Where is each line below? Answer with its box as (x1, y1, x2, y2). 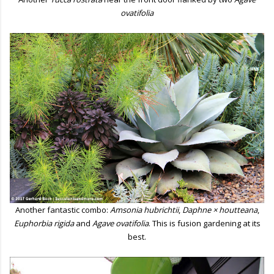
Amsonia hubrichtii (109, 204, 179, 216)
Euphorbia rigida (13, 218, 74, 229)
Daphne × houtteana (182, 204, 257, 216)
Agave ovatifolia (92, 218, 149, 229)
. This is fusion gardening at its (148, 218, 261, 229)
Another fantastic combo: (15, 204, 110, 216)
